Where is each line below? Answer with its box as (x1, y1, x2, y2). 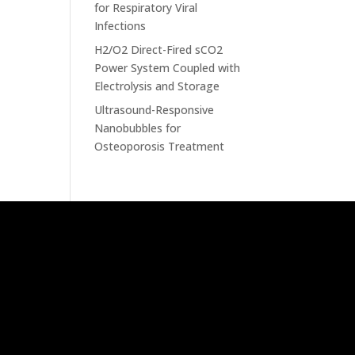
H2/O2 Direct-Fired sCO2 (94, 42, 223, 57)
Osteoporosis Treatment (94, 139, 225, 154)
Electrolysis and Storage (94, 78, 220, 94)
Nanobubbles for (94, 120, 181, 136)
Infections (94, 18, 147, 33)
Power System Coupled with (94, 60, 241, 75)
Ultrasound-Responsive (94, 102, 215, 117)
